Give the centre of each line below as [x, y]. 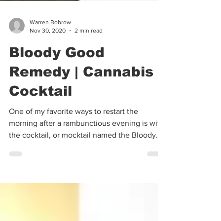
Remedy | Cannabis [81, 101]
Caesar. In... [29, 176]
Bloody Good [57, 82]
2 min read [89, 60]
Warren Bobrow [50, 52]
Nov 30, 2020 [48, 60]
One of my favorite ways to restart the [74, 141]
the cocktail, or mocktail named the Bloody [82, 165]
